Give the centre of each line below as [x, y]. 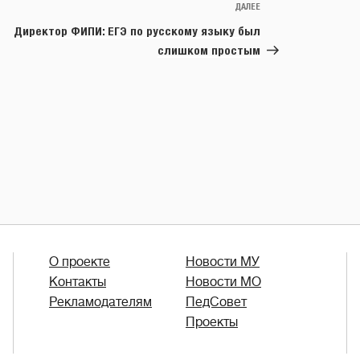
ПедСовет [216, 303]
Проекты [212, 323]
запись [280, 28]
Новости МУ [223, 262]
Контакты [78, 282]
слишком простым [209, 51]
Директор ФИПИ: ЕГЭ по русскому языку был [137, 31]
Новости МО [223, 282]
